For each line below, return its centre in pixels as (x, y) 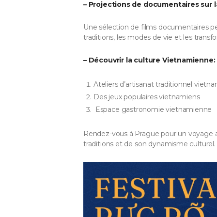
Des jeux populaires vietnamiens (147, 97)
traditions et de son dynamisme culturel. (149, 144)
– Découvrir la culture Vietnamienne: (149, 60)
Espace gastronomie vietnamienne (153, 110)
